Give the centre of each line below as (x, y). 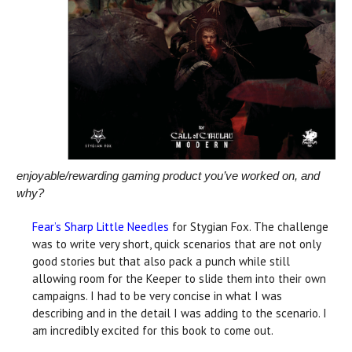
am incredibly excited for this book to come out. (153, 330)
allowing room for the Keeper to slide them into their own (179, 278)
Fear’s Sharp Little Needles (101, 226)
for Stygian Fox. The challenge (249, 226)
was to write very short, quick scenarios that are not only (176, 244)
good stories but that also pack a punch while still (161, 261)
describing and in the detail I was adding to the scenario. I (180, 313)
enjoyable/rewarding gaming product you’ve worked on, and (168, 175)
